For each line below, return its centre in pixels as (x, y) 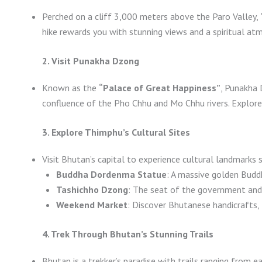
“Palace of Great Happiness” (160, 88)
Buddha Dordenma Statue (111, 175)
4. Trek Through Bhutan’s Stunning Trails (128, 234)
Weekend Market (92, 205)
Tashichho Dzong (92, 190)
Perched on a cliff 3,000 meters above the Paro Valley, (151, 17)
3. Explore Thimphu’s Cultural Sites (116, 132)
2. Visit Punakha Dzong (91, 61)
